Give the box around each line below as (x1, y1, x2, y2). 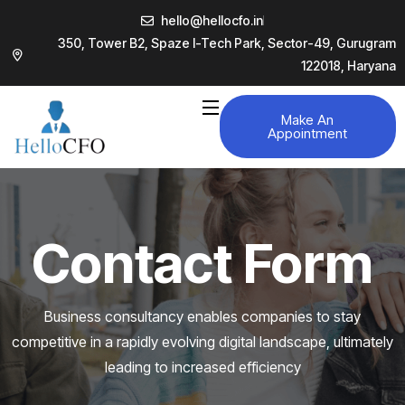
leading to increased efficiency (104, 358, 301, 377)
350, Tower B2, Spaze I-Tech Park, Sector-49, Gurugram (58, 35, 396, 51)
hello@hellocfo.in (161, 13, 264, 28)
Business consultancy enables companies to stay (44, 307, 361, 326)
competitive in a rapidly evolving (12, 333, 219, 352)
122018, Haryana (301, 58, 396, 73)
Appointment (268, 125, 348, 142)
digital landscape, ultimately (219, 333, 393, 352)
